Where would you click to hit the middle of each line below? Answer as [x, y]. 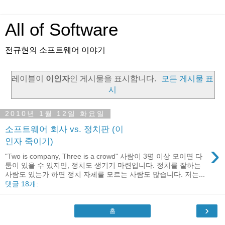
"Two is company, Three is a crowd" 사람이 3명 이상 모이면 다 [104, 156]
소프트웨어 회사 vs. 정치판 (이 [64, 129]
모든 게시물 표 [188, 78]
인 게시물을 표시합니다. [114, 78]
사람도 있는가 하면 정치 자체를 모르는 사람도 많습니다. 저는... [105, 174]
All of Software [62, 30]
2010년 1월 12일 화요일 [55, 114]
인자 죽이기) [29, 141]
